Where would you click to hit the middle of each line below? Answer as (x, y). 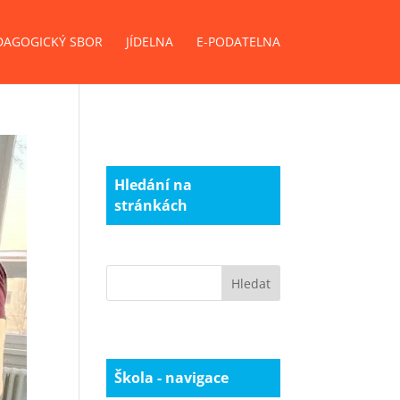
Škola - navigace (172, 378)
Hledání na (154, 185)
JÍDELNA (149, 42)
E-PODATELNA (238, 42)
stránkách (151, 205)
